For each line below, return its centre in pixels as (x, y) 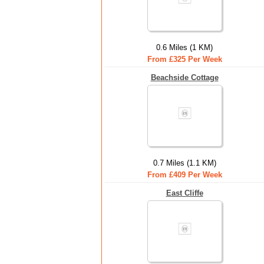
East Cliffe (184, 193)
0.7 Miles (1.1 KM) (184, 163)
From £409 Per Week (184, 175)
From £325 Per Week (184, 59)
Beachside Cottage (184, 77)
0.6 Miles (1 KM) (184, 47)
